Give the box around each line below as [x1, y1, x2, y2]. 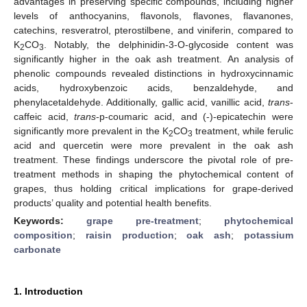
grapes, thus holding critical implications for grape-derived [14, 182, 293, 194]
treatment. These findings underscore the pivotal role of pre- [14, 153, 293, 165]
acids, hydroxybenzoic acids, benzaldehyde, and [14, 82, 293, 93]
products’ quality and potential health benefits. [14, 197, 212, 208]
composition [14, 229, 73, 241]
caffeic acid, [14, 110, 75, 122]
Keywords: [14, 214, 86, 226]
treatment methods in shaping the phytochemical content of [14, 168, 293, 180]
